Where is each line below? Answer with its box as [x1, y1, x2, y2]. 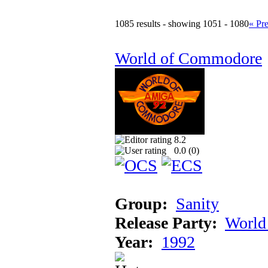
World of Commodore [115, 48, 262, 68]
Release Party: [115, 213, 217, 232]
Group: [115, 194, 167, 213]
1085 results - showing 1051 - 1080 [115, 18, 249, 29]
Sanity [176, 194, 219, 213]
